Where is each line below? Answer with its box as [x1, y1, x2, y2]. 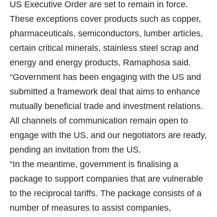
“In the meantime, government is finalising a [10, 159, 178, 170]
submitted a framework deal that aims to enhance [10, 87, 200, 97]
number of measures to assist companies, [10, 203, 171, 213]
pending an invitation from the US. [10, 145, 141, 155]
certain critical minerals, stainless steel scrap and [10, 43, 199, 53]
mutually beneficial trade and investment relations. [10, 101, 203, 111]
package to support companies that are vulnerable [10, 174, 203, 184]
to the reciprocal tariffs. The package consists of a [10, 188, 201, 199]
